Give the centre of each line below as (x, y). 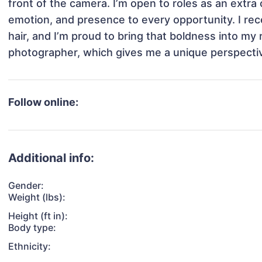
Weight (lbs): (37, 197)
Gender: (26, 186)
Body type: (32, 228)
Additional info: (51, 158)
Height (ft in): (38, 216)
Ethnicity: (30, 247)
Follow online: (44, 102)
